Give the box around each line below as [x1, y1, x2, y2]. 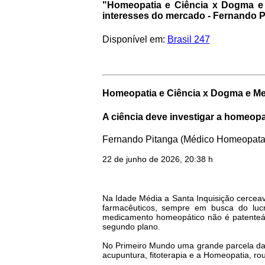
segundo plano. [102, 221, 160, 231]
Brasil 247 [167, 34, 210, 44]
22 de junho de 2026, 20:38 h [102, 154, 213, 164]
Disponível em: [102, 34, 167, 44]
